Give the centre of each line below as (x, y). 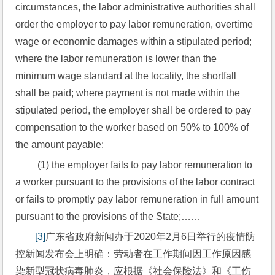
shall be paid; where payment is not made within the (128, 93)
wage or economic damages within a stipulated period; (134, 41)
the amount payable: (60, 145)
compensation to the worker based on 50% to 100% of (132, 127)
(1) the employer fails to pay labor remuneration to (144, 165)
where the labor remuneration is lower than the (116, 59)
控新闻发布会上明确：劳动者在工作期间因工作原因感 (134, 254)
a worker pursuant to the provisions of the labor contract (135, 182)
